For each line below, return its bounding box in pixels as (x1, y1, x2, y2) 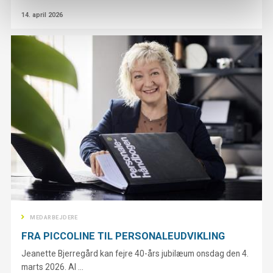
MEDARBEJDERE (30, 214, 78, 221)
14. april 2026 (21, 11, 63, 19)
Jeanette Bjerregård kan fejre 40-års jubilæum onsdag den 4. (21, 248, 249, 258)
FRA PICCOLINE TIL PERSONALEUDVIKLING (21, 229, 225, 242)
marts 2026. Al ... (21, 261, 84, 272)
